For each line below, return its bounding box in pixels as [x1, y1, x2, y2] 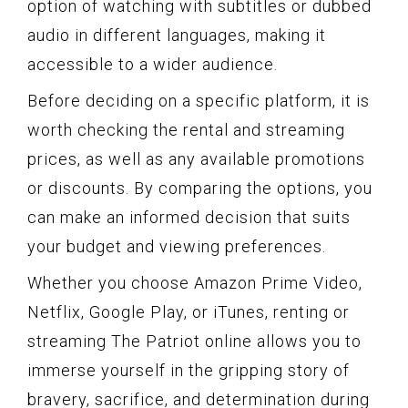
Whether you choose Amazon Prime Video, [27, 272, 362, 292]
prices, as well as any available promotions [27, 148, 365, 168]
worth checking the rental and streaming [27, 119, 345, 139]
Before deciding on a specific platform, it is [27, 90, 370, 110]
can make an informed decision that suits [27, 207, 351, 227]
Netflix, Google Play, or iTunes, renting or [27, 301, 350, 321]
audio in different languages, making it [27, 25, 326, 45]
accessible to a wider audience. [27, 54, 278, 74]
